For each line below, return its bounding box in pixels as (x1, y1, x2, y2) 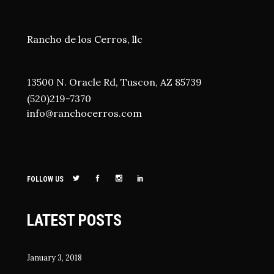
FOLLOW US (27, 174, 64, 183)
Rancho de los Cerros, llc (27, 32, 143, 45)
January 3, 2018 (27, 252, 82, 263)
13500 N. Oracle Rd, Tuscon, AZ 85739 (27, 75, 202, 88)
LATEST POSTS (27, 210, 122, 229)
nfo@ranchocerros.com (29, 106, 142, 119)
